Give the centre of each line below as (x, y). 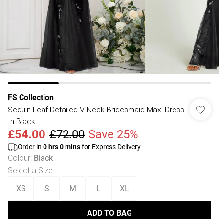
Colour (19, 158)
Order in (30, 147)
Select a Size (30, 170)
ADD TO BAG (109, 213)
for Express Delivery (110, 147)
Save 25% (113, 134)
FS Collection (31, 98)
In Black (22, 121)
